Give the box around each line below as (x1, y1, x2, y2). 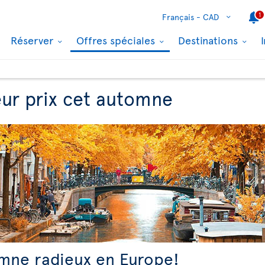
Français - (162, 11, 201, 22)
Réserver (11, 33, 56, 47)
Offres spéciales (76, 33, 158, 47)
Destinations (178, 33, 241, 47)
